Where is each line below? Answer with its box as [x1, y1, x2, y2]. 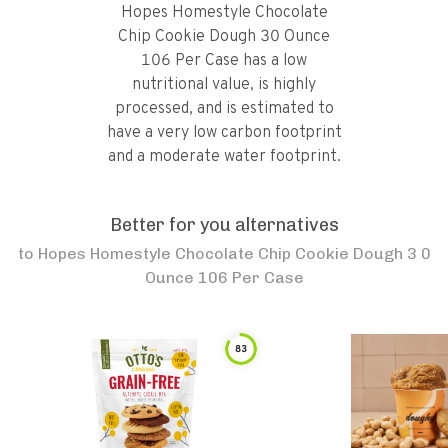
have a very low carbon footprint [106, 123, 342, 143]
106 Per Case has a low [141, 51, 307, 71]
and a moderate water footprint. [107, 147, 341, 167]
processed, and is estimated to [114, 99, 334, 119]
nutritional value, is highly [132, 75, 316, 95]
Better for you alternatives [109, 214, 339, 236]
